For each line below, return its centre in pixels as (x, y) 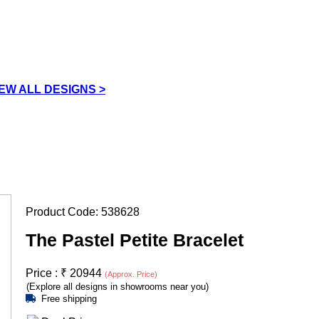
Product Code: (63, 211)
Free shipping (69, 298)
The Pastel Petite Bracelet (134, 240)
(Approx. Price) (131, 274)
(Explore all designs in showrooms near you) (117, 286)
